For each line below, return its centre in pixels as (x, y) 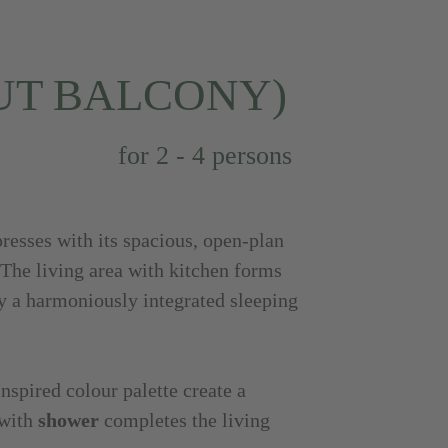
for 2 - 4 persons (204, 155)
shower (68, 420)
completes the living (184, 420)
